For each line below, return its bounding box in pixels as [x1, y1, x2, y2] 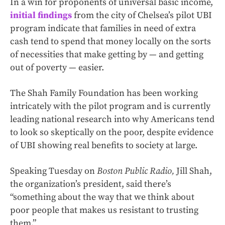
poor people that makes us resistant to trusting [10, 204, 198, 216]
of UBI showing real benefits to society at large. [10, 140, 197, 152]
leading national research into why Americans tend [10, 114, 214, 126]
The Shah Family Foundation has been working [10, 87, 198, 99]
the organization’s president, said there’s [10, 178, 171, 190]
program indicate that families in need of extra [10, 23, 196, 35]
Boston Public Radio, [97, 165, 176, 177]
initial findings [10, 10, 72, 22]
